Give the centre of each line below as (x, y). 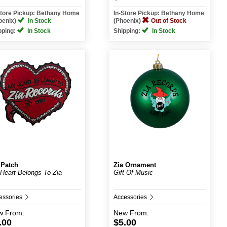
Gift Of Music (133, 173)
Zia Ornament (135, 165)
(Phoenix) (128, 21)
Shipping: (127, 31)
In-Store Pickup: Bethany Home (159, 13)
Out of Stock (168, 21)
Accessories (131, 197)
